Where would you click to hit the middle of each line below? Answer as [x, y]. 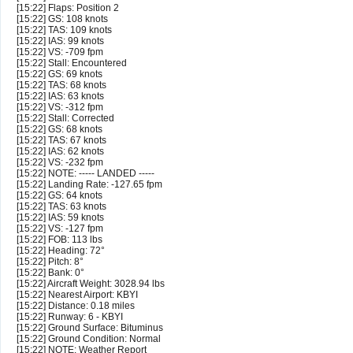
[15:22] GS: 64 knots [59, 196]
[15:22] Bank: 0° [50, 273]
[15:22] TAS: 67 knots [61, 141]
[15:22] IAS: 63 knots [60, 97]
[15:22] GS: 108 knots [62, 19]
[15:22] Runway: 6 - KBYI [70, 317]
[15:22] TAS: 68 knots [61, 85]
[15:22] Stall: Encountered [72, 63]
